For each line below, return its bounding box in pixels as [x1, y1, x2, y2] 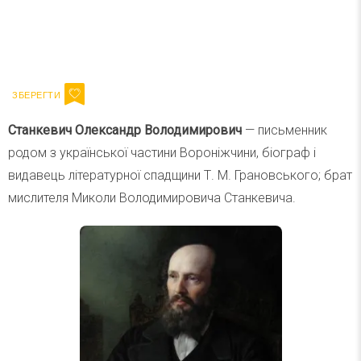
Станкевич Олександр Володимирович [8, 122, 242, 138]
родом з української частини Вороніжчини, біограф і [8, 145, 316, 160]
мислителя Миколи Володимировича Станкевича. [8, 190, 296, 205]
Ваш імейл [46, 29, 98, 44]
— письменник [242, 122, 327, 138]
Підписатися [245, 29, 319, 44]
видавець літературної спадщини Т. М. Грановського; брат [8, 168, 352, 183]
